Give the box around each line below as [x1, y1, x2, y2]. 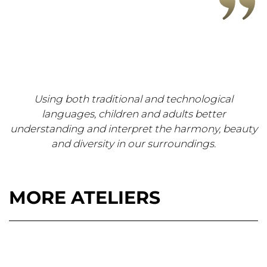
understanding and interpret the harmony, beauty [10, 122, 257, 135]
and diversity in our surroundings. [51, 137, 216, 150]
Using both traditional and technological [34, 92, 233, 105]
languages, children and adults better [41, 107, 226, 120]
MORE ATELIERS [9, 186, 160, 209]
